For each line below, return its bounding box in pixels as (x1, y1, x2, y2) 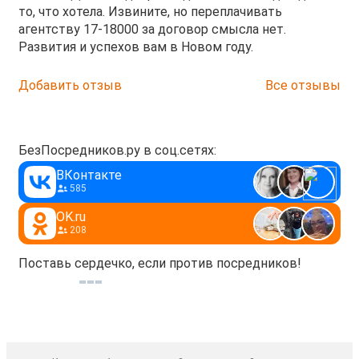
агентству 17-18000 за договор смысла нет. (18, 22, 286, 37)
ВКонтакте (56, 167, 122, 183)
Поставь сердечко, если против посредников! (18, 256, 301, 271)
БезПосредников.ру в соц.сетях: (18, 143, 216, 158)
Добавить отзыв (18, 78, 122, 93)
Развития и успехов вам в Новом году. (18, 39, 253, 54)
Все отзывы (265, 78, 341, 93)
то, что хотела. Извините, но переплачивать (18, 4, 282, 19)
